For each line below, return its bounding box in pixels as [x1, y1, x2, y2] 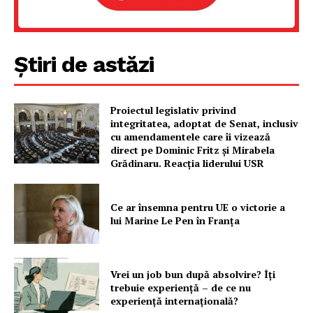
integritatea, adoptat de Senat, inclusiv [110, 116, 299, 130]
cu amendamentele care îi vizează [110, 129, 271, 143]
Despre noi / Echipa [21, 108, 117, 121]
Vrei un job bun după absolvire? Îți [110, 267, 276, 281]
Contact [21, 172, 61, 185]
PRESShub [21, 72, 124, 98]
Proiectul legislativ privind [110, 103, 237, 117]
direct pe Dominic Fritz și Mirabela [110, 143, 275, 156]
